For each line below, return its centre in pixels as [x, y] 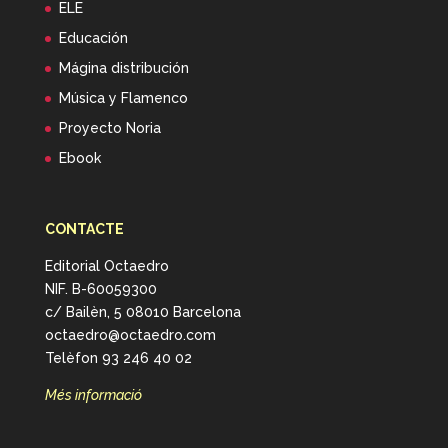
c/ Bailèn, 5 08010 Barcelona [142, 312]
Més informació [93, 395]
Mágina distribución [123, 67]
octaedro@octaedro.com [130, 335]
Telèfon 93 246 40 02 [118, 358]
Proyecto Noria [109, 127]
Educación [93, 37]
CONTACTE [84, 229]
